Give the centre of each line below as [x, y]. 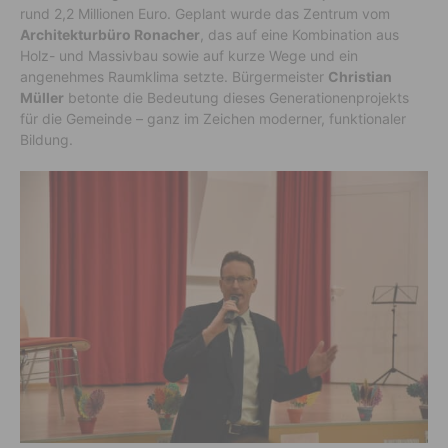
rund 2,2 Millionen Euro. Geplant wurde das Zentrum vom [205, 14]
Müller [42, 98]
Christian [360, 77]
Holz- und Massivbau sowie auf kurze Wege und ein [189, 56]
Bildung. [46, 140]
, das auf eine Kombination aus [299, 35]
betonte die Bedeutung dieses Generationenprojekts [236, 98]
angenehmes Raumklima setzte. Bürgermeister [174, 77]
